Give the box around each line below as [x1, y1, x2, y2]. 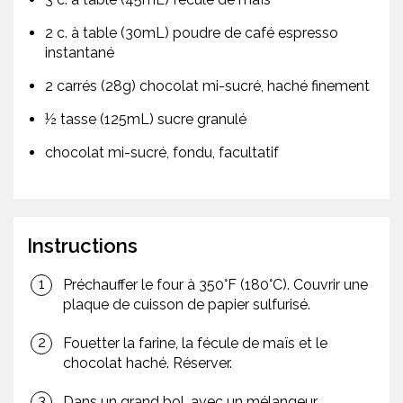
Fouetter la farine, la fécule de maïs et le [63, 335, 327, 353]
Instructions [27, 234, 138, 258]
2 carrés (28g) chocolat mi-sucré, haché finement [45, 77, 370, 95]
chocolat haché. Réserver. [63, 354, 232, 372]
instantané [45, 44, 114, 62]
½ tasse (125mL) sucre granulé [45, 111, 246, 129]
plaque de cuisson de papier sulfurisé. [63, 296, 310, 314]
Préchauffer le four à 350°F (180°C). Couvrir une [63, 276, 368, 294]
